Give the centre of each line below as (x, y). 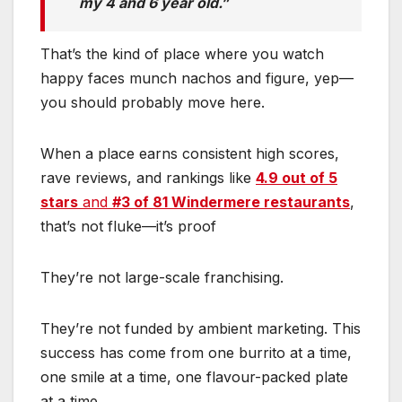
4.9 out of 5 (297, 178)
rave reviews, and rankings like (148, 178)
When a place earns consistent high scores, (190, 154)
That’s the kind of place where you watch (182, 54)
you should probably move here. (153, 103)
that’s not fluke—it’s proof (128, 227)
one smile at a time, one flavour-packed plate (194, 377)
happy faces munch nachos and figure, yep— (197, 79)
